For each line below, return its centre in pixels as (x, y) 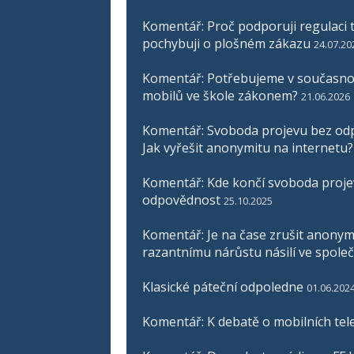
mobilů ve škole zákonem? (220, 95)
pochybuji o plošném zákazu (226, 43)
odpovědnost (181, 200)
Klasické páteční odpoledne (223, 286)
